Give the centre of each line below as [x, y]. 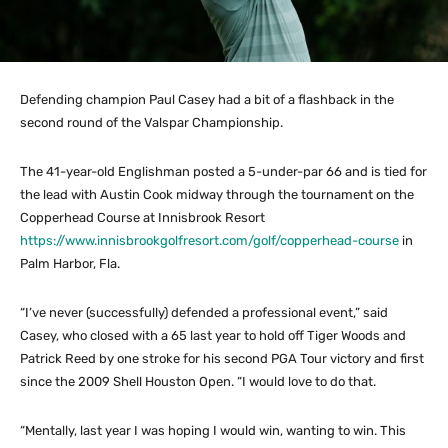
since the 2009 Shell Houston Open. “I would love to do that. [198, 381]
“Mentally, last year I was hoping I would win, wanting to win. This [213, 430]
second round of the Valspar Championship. [151, 122]
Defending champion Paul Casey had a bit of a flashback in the [207, 99]
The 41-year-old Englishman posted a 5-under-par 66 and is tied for [223, 171]
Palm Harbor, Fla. [70, 263]
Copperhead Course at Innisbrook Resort [142, 217]
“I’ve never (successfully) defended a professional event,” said [204, 312]
